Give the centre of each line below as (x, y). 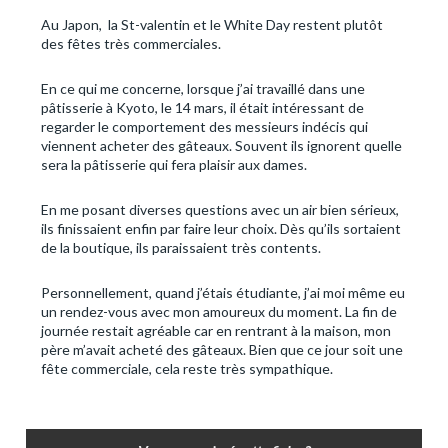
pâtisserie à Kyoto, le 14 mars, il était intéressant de (202, 108)
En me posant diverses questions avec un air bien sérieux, (220, 210)
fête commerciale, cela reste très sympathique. (187, 369)
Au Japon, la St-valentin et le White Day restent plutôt (212, 25)
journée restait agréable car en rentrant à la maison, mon (216, 331)
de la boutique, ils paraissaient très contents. (181, 248)
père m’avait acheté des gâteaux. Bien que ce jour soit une (222, 350)
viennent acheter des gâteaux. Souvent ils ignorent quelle (221, 146)
